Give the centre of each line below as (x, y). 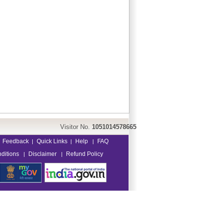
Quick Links (51, 142)
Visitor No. (75, 127)
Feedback (16, 142)
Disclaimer (43, 154)
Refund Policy (84, 154)
